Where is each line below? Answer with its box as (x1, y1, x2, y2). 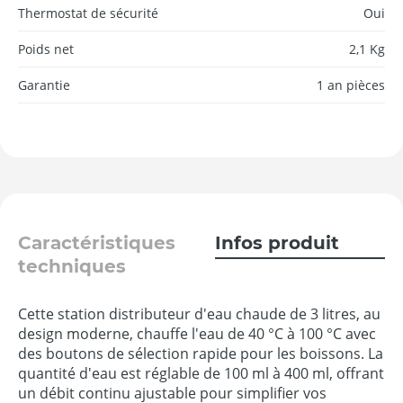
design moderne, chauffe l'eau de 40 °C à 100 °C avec (18, 323, 376, 344)
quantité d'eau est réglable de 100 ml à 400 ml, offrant (18, 363, 384, 383)
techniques (18, 255, 126, 277)
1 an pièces (317, 76, 385, 94)
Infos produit (215, 231, 339, 254)
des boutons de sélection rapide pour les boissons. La (18, 343, 383, 363)
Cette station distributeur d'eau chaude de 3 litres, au (18, 303, 381, 324)
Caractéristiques (18, 231, 175, 254)
